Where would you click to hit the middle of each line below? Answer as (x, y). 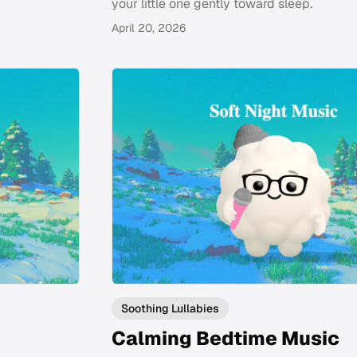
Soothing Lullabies (170, 309)
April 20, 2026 (149, 27)
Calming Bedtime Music (226, 339)
